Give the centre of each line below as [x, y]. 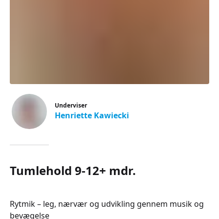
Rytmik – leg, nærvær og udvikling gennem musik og [107, 204]
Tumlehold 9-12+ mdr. [73, 170]
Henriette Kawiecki [92, 115]
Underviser [71, 105]
